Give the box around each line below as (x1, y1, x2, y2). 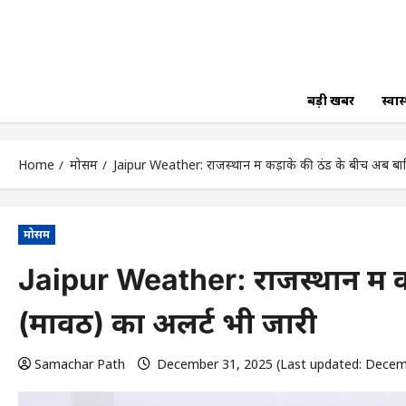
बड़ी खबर (306, 92, 354, 109)
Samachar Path (34, 355, 125, 373)
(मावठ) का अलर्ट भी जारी (18, 305, 317, 342)
